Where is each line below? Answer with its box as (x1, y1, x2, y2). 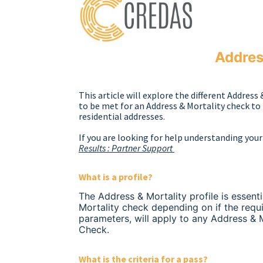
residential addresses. (79, 110, 167, 122)
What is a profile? (79, 170, 154, 183)
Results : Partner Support (79, 141, 173, 154)
